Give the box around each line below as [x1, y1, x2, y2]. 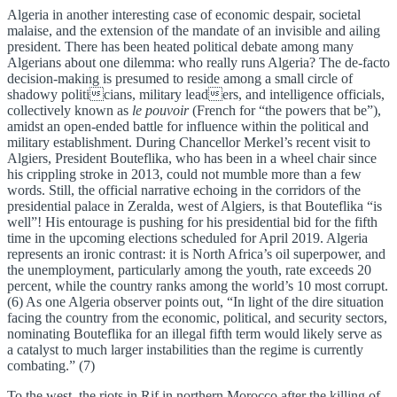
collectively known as [7, 103, 132, 119]
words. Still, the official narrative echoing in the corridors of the [7, 183, 361, 198]
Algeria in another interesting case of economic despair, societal [7, 7, 361, 23]
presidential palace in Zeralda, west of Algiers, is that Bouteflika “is [7, 198, 382, 214]
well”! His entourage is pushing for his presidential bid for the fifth [7, 214, 378, 230]
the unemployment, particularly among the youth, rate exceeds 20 [7, 262, 371, 278]
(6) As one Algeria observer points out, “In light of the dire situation [7, 294, 384, 310]
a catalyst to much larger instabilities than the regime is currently [7, 342, 363, 358]
